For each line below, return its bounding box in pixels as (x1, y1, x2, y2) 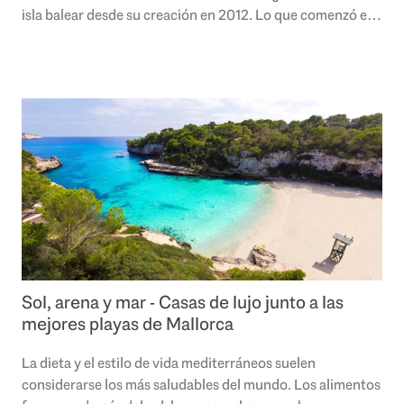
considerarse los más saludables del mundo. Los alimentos (22, 375, 381, 395)
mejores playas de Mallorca (22, 312, 234, 336)
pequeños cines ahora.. (22, 27, 164, 47)
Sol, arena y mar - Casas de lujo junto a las (22, 290, 344, 315)
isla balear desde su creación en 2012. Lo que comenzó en (22, 5, 375, 25)
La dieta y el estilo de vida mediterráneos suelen (22, 353, 316, 373)
